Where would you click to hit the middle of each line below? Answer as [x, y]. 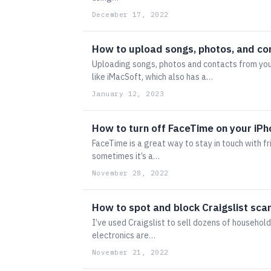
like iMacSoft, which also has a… [152, 77]
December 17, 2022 [130, 15]
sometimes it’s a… [126, 156]
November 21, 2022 [130, 252]
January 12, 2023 [128, 94]
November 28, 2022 [130, 173]
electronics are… [124, 235]
